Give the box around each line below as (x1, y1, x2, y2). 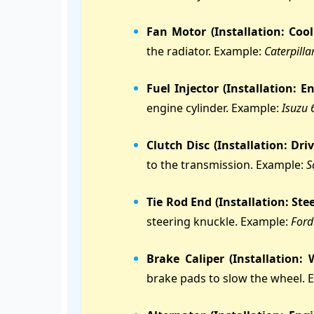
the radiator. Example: (146, 43, 264, 59)
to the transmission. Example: (146, 157, 306, 172)
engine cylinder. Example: (146, 100, 282, 116)
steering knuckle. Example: (146, 214, 291, 229)
